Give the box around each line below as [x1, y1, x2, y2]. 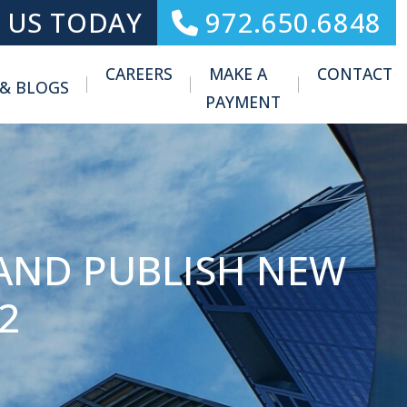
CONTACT [317, 63, 392, 84]
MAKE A [209, 63, 267, 84]
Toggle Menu [72, 77, 164, 97]
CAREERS [105, 63, 173, 84]
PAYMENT [205, 91, 281, 113]
